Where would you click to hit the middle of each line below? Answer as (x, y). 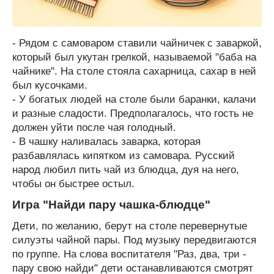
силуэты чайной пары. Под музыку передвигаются (134, 240)
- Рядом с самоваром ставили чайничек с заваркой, (137, 43)
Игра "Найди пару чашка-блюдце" (111, 204)
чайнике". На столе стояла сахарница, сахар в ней (134, 71)
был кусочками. (50, 85)
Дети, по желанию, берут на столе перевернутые (130, 226)
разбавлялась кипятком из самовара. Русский (124, 155)
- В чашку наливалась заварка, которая (106, 141)
